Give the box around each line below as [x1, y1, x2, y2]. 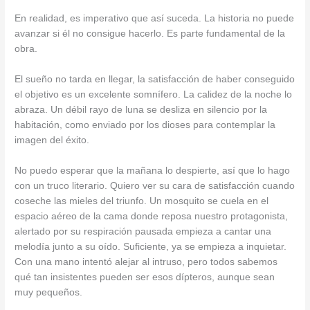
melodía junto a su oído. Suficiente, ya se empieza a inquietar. [15, 241, 287, 252]
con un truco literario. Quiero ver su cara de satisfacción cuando [15, 180, 295, 191]
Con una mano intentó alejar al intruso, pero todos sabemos [15, 256, 278, 267]
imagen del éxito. [15, 134, 90, 145]
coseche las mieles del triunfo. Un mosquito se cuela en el [15, 195, 269, 206]
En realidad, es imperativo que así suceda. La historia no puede [15, 13, 295, 24]
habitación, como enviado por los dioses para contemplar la [15, 119, 276, 130]
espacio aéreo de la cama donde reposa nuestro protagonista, [15, 210, 289, 221]
